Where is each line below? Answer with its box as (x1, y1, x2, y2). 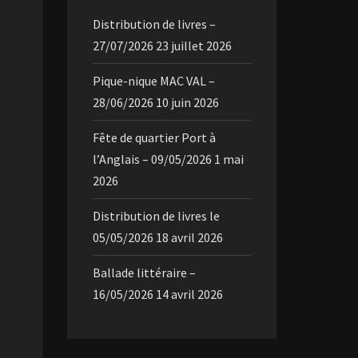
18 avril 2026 (155, 229, 223, 245)
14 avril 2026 (155, 286, 223, 302)
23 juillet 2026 (155, 38, 232, 54)
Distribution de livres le (92, 208, 220, 224)
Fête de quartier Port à (92, 129, 216, 145)
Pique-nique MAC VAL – (92, 73, 215, 89)
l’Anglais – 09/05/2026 (92, 151, 212, 167)
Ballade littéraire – (92, 265, 196, 280)
